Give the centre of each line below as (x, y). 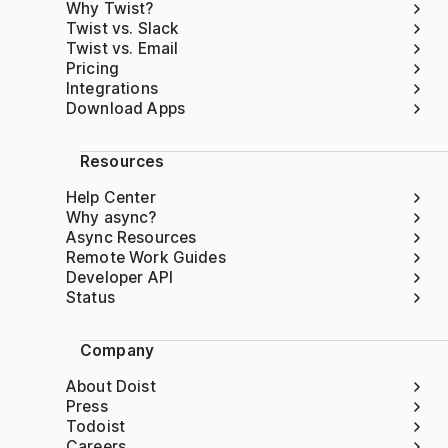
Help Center (111, 197)
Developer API (120, 277)
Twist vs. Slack (123, 28)
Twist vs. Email (122, 48)
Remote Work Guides (146, 257)
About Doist (111, 386)
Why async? (111, 217)
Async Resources (131, 237)
